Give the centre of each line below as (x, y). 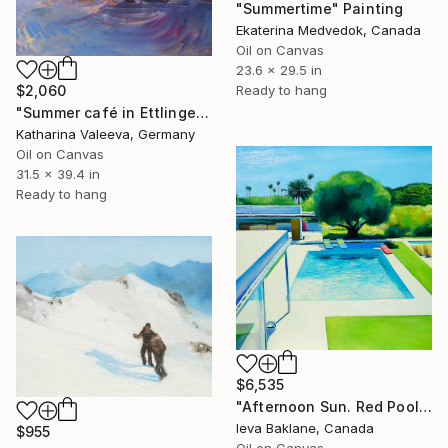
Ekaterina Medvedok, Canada (328, 30)
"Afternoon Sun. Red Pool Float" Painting (425, 407)
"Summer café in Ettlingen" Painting (202, 112)
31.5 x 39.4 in (58, 173)
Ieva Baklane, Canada (305, 428)
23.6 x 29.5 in (279, 70)
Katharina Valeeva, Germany (105, 133)
